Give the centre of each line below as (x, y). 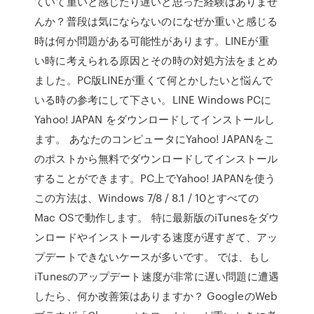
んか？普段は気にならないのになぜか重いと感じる (156, 21)
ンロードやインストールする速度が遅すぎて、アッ (156, 237)
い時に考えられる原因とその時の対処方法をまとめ (156, 60)
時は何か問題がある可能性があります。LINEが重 (152, 41)
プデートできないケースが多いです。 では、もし (152, 257)
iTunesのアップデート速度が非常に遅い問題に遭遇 (157, 276)
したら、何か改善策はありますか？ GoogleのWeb (156, 296)
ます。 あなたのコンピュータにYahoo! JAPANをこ (155, 139)
